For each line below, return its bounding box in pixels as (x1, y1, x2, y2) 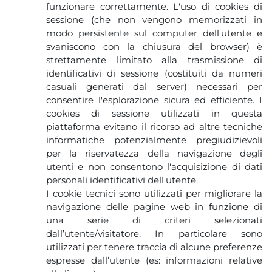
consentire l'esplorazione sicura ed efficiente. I (46, 93, 262, 106)
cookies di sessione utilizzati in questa (46, 107, 262, 119)
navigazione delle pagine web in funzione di (46, 200, 262, 212)
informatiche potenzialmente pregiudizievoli (46, 134, 262, 146)
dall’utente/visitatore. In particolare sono (46, 227, 262, 239)
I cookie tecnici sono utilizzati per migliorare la (46, 187, 262, 199)
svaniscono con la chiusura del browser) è (46, 40, 262, 52)
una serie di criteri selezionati (46, 214, 262, 226)
